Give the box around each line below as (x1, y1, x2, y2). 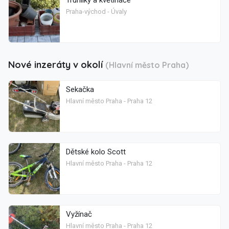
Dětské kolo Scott (66, 147, 126, 156)
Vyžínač (66, 209, 92, 219)
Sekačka (66, 84, 94, 94)
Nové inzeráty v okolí (8, 58, 105, 71)
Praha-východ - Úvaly (66, 7, 127, 15)
